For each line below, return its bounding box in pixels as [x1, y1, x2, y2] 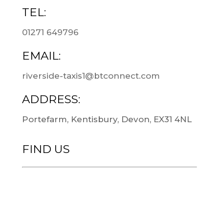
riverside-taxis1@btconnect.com [22, 71, 160, 81]
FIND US [22, 142, 70, 156]
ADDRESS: [22, 92, 80, 107]
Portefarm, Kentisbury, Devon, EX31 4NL [22, 114, 192, 125]
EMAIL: [22, 49, 61, 63]
